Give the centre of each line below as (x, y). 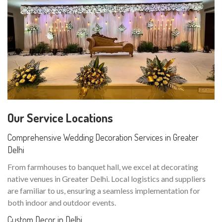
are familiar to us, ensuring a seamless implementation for (104, 191)
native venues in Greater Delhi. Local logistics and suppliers (107, 179)
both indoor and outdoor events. (62, 203)
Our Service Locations (60, 118)
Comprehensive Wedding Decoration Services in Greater (103, 138)
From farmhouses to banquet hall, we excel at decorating (103, 167)
